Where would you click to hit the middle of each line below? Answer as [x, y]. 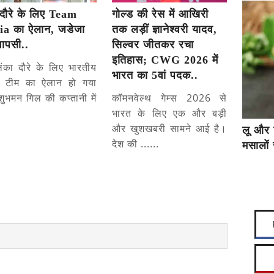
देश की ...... [136, 144]
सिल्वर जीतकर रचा [153, 45]
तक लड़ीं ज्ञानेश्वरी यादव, [165, 30]
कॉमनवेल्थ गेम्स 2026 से [170, 98]
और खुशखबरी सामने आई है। [170, 129]
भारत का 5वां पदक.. [155, 76]
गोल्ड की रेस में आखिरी [161, 14]
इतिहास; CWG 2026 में [165, 60]
